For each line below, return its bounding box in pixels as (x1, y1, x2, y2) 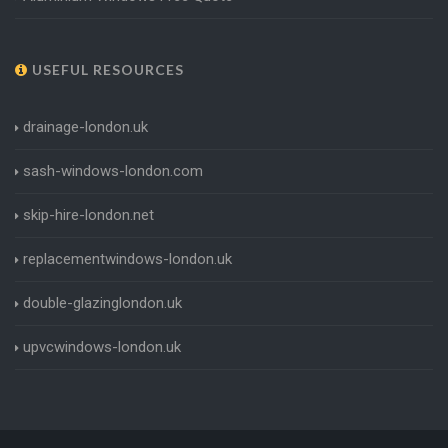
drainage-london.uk (23, 117, 148, 136)
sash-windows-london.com (23, 161, 203, 180)
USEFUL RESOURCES (28, 60, 184, 78)
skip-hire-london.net (23, 205, 154, 224)
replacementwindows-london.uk (23, 249, 232, 268)
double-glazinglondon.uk (23, 293, 182, 312)
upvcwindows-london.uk (23, 337, 181, 356)
